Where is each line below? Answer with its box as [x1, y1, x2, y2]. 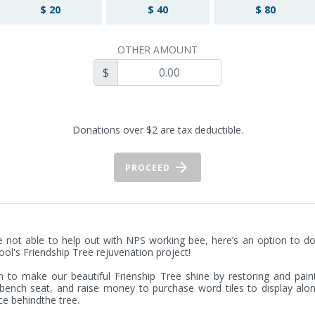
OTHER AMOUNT [117, 43, 198, 56]
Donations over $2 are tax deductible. [72, 123, 243, 136]
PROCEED [125, 161, 173, 174]
